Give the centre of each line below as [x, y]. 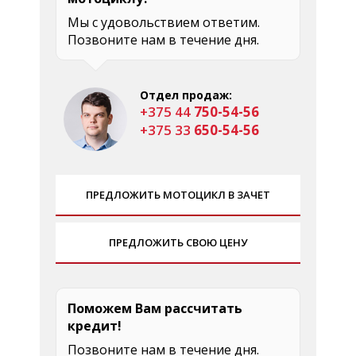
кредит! [95, 325]
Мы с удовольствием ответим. [164, 22]
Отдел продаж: [186, 95]
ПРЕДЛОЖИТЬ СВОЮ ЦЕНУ [178, 242]
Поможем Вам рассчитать [155, 308]
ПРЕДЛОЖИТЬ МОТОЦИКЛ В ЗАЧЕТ [178, 194]
